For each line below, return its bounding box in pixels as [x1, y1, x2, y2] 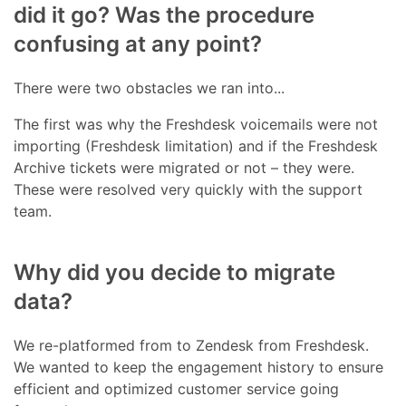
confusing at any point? [14, 30, 263, 57]
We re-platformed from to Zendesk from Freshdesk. [14, 335, 370, 354]
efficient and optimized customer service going [14, 379, 340, 398]
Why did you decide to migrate [14, 258, 336, 285]
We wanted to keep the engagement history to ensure [14, 357, 384, 376]
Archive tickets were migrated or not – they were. [14, 158, 355, 177]
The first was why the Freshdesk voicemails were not [14, 114, 379, 133]
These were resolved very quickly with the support [14, 179, 363, 198]
